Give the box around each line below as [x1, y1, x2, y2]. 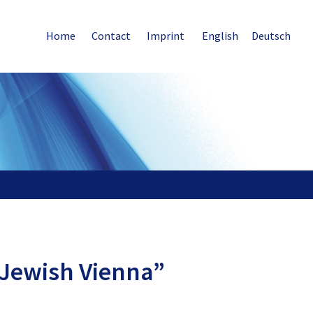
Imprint [147, 29, 185, 43]
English [202, 29, 239, 43]
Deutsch [252, 29, 291, 43]
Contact [92, 29, 131, 43]
